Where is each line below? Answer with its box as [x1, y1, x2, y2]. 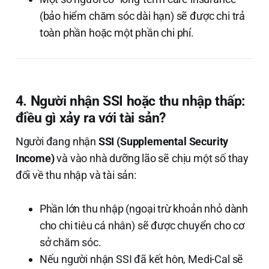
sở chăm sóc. [39, 235, 101, 249]
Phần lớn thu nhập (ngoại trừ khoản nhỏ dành [39, 202, 248, 215]
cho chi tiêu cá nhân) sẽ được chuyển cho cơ [39, 219, 244, 232]
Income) [15, 151, 55, 165]
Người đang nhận [15, 134, 98, 148]
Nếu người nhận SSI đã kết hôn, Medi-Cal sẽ [39, 252, 244, 265]
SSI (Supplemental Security [98, 134, 229, 148]
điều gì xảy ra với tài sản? [15, 109, 166, 126]
